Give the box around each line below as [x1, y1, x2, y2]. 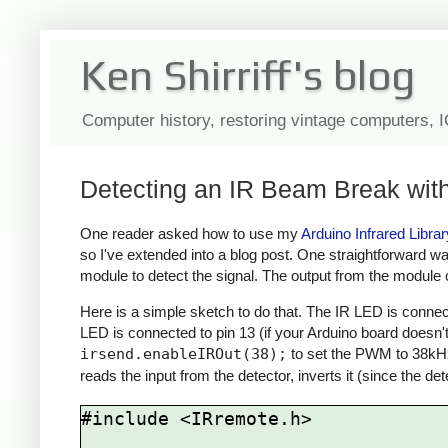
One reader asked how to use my [80, 224, 301, 242]
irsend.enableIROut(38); [80, 345, 287, 364]
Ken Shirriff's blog [80, 51, 415, 99]
